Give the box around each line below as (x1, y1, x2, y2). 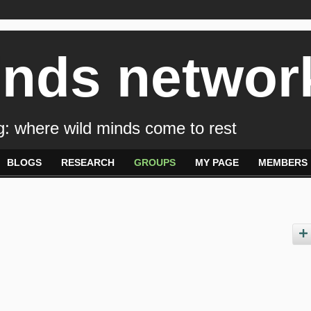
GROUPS (134, 157, 176, 168)
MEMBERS (258, 157, 308, 168)
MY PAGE (195, 157, 239, 168)
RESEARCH (61, 157, 115, 168)
